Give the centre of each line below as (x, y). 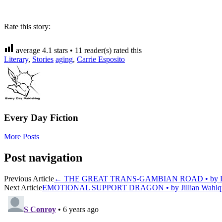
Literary (16, 59)
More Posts (22, 137)
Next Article (23, 188)
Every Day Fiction (41, 117)
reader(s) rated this (112, 50)
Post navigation (43, 158)
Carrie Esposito (101, 59)
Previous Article (29, 179)
